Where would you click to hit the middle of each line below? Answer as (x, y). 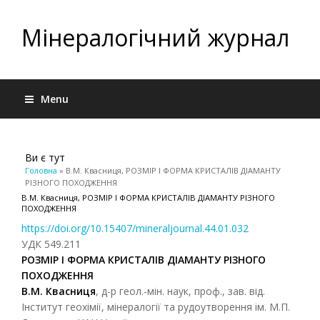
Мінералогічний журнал (155, 37)
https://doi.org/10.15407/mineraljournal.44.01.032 (135, 228)
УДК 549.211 (51, 244)
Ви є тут (45, 157)
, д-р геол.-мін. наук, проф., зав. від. (180, 291)
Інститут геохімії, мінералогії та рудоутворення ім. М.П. (156, 307)
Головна (41, 170)
